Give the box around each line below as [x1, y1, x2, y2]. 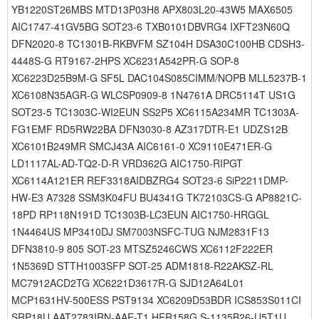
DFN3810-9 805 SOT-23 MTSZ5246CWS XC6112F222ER [11, 241, 273, 256]
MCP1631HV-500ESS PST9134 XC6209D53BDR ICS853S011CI [11, 293, 301, 307]
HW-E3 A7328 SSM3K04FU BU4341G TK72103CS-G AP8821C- [11, 190, 302, 204]
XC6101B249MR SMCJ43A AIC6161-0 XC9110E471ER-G [11, 139, 272, 153]
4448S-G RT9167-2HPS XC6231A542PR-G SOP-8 [11, 53, 239, 68]
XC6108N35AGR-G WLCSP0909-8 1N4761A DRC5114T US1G [11, 88, 296, 102]
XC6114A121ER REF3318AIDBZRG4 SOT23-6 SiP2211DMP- [11, 173, 288, 187]
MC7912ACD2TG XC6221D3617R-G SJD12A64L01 [11, 276, 244, 290]
